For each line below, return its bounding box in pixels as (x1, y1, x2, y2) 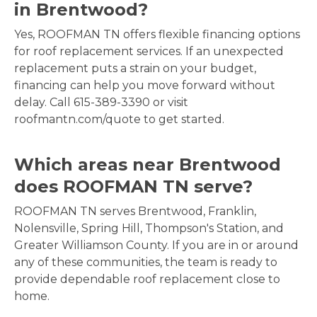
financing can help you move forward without (14, 79, 275, 93)
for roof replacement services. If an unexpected (14, 45, 284, 59)
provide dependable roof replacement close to (14, 272, 280, 287)
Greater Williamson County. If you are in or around (14, 238, 299, 253)
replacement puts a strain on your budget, (14, 62, 256, 76)
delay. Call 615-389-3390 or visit (14, 96, 188, 110)
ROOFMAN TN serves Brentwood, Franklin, (14, 204, 256, 219)
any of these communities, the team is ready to (14, 255, 277, 270)
